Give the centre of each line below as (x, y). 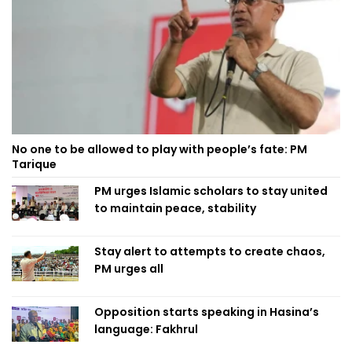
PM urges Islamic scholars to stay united (211, 191)
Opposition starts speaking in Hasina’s (207, 312)
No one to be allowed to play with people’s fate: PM (159, 150)
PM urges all (129, 269)
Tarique (34, 165)
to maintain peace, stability (175, 209)
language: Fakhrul (146, 330)
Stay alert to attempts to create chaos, (210, 252)
